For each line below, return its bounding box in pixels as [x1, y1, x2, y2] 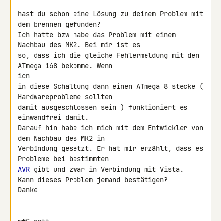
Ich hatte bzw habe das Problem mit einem [18, 30, 176, 39]
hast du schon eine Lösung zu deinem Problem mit [18, 9, 203, 18]
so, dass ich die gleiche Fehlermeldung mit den [18, 51, 199, 60]
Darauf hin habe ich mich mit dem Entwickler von [18, 123, 203, 132]
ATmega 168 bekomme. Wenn [18, 61, 116, 70]
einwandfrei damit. [18, 113, 89, 122]
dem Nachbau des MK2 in [18, 134, 109, 143]
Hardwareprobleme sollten [18, 92, 116, 101]
